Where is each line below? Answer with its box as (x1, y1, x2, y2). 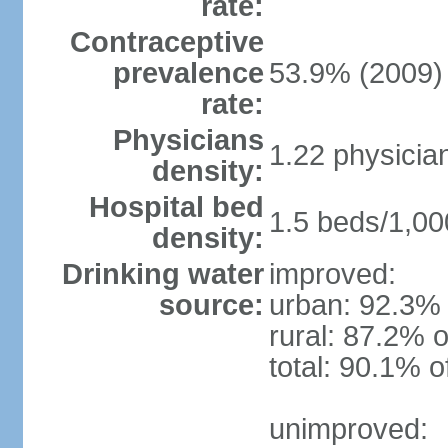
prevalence (112, 57, 264, 89)
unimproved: (268, 413, 428, 445)
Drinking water (61, 258, 264, 290)
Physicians (112, 124, 264, 156)
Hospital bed (88, 191, 264, 223)
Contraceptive (69, 26, 264, 58)
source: (158, 289, 264, 321)
